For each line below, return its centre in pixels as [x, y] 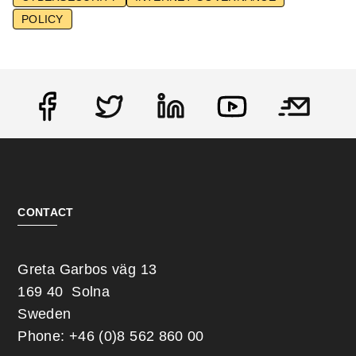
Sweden [44, 314]
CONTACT [46, 212]
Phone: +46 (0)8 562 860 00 [111, 337]
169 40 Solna [64, 292]
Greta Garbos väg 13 [87, 270]
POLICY [43, 19]
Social [45, 122]
